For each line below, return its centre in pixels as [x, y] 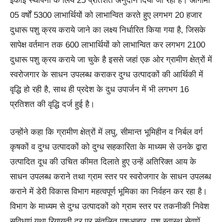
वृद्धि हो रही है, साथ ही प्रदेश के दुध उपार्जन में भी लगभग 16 [99, 89]
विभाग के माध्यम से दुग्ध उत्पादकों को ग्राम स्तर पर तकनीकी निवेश [110, 206]
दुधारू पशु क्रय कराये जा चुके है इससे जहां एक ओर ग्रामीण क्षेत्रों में [111, 59]
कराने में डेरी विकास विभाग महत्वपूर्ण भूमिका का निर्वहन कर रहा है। [109, 191]
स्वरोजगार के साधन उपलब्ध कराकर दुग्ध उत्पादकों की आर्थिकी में [107, 74]
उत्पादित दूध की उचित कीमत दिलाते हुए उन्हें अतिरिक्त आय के [103, 162]
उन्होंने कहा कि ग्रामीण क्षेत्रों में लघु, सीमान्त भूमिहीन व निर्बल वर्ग [106, 132]
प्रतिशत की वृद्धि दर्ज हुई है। [52, 104]
